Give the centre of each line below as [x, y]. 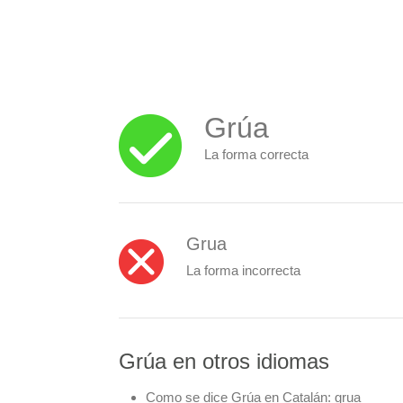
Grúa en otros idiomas [224, 361]
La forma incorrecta [243, 270]
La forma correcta [256, 154]
